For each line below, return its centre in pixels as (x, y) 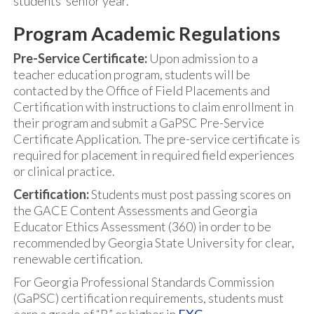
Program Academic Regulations (147, 33)
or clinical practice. (64, 171)
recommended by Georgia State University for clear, (154, 243)
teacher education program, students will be (132, 74)
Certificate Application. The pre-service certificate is (157, 139)
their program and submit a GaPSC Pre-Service (139, 123)
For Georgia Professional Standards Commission (144, 282)
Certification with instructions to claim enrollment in (153, 107)
